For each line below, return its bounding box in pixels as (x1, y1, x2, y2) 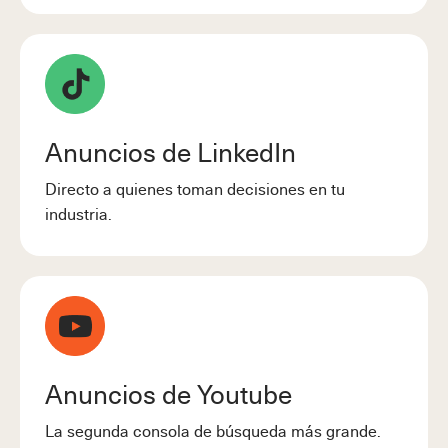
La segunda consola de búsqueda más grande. (45, 417, 381, 442)
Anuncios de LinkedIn (45, 131, 296, 171)
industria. (45, 200, 112, 225)
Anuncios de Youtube (45, 373, 292, 413)
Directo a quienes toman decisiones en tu (45, 175, 345, 200)
